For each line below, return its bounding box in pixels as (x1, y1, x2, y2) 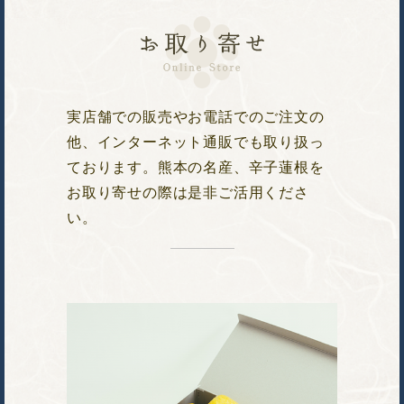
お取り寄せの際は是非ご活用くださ (67, 185, 309, 201)
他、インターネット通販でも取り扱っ (67, 134, 325, 151)
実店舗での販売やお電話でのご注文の (67, 109, 325, 125)
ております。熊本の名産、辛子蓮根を (67, 160, 325, 176)
